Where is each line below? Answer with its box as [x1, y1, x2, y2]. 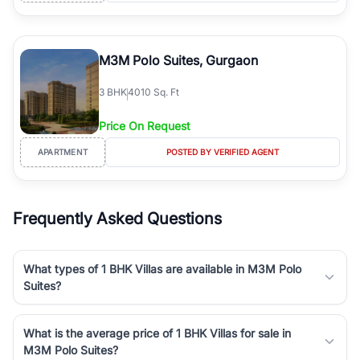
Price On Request [99, 118, 190, 133]
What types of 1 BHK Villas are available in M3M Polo [23, 261, 301, 276]
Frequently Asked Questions [13, 208, 222, 228]
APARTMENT [37, 146, 88, 157]
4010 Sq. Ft [128, 86, 179, 99]
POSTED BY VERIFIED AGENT [166, 146, 279, 157]
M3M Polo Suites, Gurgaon [99, 51, 258, 68]
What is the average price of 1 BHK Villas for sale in [23, 325, 291, 340]
